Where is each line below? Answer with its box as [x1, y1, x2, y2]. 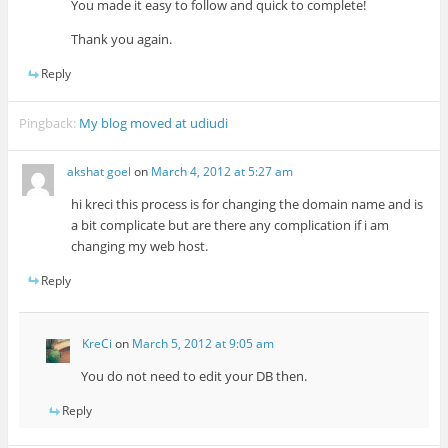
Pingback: [19, 113, 80, 132]
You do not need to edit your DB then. [80, 367, 307, 386]
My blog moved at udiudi [79, 113, 229, 132]
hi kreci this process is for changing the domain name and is [71, 194, 424, 213]
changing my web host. [71, 236, 209, 255]
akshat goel [67, 162, 132, 180]
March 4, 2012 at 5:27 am [151, 162, 294, 180]
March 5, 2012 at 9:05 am [131, 335, 274, 353]
